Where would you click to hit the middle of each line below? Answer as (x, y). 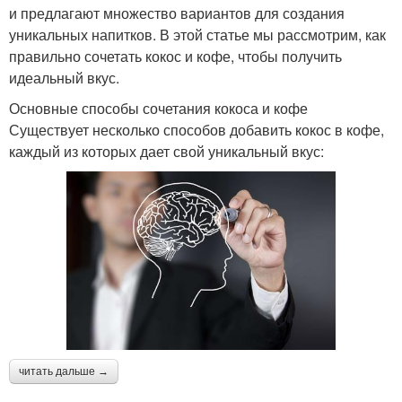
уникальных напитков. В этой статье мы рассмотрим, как (197, 34)
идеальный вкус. (64, 77)
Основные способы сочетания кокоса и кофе (158, 108)
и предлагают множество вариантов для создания (177, 13)
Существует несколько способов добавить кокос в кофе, (197, 129)
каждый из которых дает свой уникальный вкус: (166, 151)
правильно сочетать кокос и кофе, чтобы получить (175, 56)
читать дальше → (64, 371)
